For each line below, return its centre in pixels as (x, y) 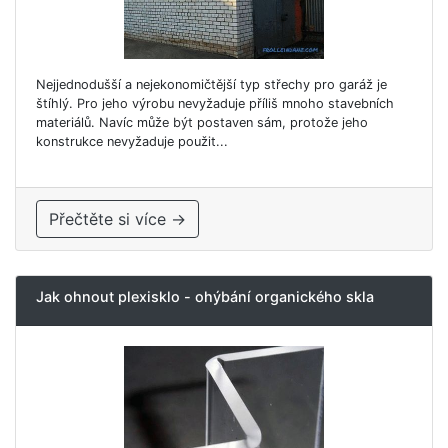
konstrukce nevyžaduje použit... (132, 141)
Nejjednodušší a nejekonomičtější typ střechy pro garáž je (211, 84)
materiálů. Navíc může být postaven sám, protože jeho (202, 122)
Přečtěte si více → (117, 218)
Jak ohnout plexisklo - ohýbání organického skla (205, 296)
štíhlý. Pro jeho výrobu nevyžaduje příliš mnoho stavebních (215, 103)
